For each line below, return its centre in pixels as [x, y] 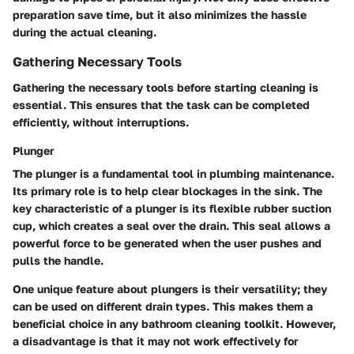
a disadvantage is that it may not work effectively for [155, 341]
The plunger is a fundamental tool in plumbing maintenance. [173, 173]
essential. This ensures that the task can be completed [161, 104]
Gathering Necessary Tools [97, 62]
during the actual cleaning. [85, 32]
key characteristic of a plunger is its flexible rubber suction [172, 208]
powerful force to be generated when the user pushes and [167, 243]
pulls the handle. [58, 260]
